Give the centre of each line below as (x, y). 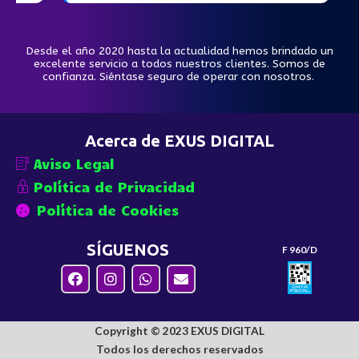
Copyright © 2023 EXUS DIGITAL (179, 330)
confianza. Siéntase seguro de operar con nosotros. (179, 77)
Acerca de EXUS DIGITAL (179, 140)
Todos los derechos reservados (179, 349)
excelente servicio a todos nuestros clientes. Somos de (179, 64)
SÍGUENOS (128, 249)
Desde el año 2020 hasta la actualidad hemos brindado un (179, 51)
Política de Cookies (108, 210)
